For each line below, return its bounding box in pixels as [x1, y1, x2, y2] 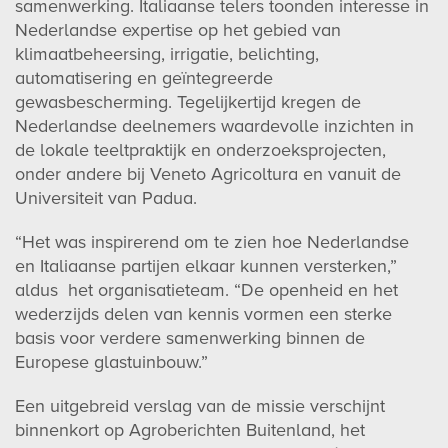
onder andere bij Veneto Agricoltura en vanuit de [15, 162, 401, 185]
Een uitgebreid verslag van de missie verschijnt [15, 394, 385, 417]
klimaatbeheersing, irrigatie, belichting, [15, 42, 319, 65]
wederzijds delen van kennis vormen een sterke [15, 302, 392, 325]
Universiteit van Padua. [15, 186, 197, 209]
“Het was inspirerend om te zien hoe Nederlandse [15, 230, 409, 253]
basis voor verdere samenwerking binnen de [15, 326, 365, 349]
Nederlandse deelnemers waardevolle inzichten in [15, 114, 414, 137]
